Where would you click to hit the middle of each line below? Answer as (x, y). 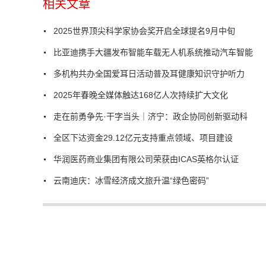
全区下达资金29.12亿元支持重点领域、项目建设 (143, 138)
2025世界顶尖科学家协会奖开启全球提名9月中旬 (144, 31)
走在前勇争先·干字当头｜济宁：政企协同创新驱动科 (151, 117)
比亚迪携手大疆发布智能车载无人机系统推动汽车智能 (153, 53)
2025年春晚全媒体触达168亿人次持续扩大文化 (141, 95)
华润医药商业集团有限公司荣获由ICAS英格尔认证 (146, 159)
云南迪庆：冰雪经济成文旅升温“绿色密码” (131, 181)
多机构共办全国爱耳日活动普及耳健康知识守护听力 (149, 74)
